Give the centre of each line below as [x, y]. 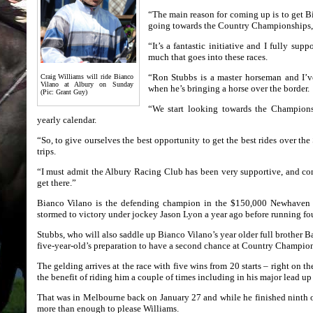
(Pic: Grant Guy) [64, 92]
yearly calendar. [66, 120]
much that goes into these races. [208, 57]
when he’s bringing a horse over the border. [228, 88]
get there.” [56, 183]
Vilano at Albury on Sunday [87, 84]
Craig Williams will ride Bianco [87, 77]
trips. [46, 151]
